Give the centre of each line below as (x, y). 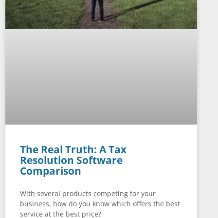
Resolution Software (71, 160)
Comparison (50, 171)
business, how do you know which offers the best (100, 203)
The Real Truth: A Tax (73, 149)
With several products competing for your (88, 193)
